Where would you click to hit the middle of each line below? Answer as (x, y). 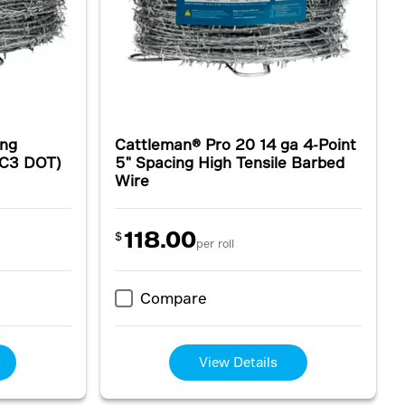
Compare (173, 298)
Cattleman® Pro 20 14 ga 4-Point (235, 144)
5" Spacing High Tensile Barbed (229, 162)
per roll (215, 243)
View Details (238, 362)
